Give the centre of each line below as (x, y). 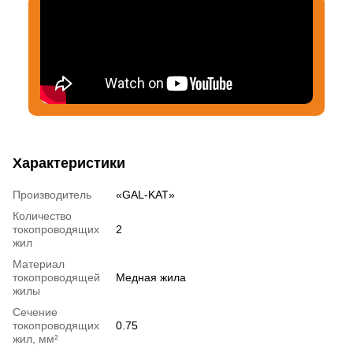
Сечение (35, 312)
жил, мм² (35, 338)
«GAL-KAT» (145, 194)
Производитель (52, 194)
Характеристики (69, 163)
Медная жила (151, 277)
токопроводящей (56, 277)
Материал (39, 264)
